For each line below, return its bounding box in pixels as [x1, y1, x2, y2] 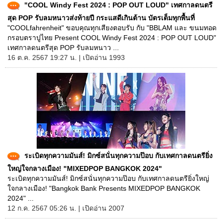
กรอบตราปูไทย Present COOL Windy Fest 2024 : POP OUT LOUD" [7, 34, 216, 42]
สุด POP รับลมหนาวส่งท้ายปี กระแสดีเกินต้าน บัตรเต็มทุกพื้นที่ [7, 14, 195, 22]
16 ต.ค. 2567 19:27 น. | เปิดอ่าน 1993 [7, 54, 125, 61]
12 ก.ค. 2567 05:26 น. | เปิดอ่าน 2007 [7, 204, 124, 212]
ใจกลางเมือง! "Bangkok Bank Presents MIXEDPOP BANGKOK [7, 184, 200, 192]
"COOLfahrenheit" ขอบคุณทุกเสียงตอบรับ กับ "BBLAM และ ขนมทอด [7, 24, 217, 32]
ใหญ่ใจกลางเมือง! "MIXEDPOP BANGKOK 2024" [7, 165, 162, 172]
